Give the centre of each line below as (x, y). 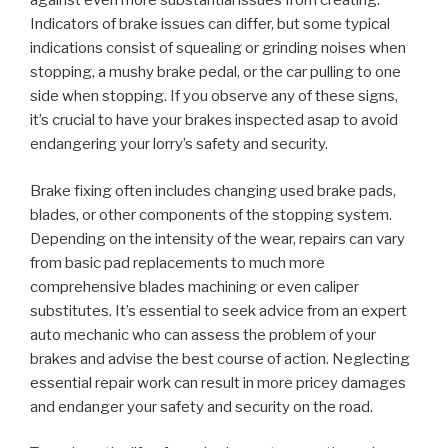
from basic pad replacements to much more (177, 262)
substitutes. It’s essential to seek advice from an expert (218, 310)
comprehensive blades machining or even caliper (194, 286)
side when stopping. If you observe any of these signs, (214, 96)
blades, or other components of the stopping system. (211, 214)
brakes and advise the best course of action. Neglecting (220, 358)
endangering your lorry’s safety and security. (179, 144)
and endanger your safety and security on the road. (201, 406)
